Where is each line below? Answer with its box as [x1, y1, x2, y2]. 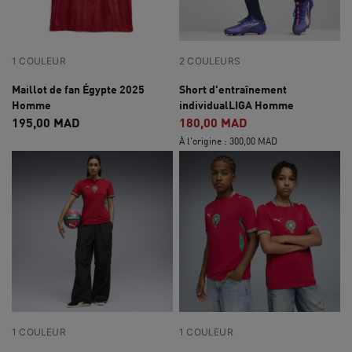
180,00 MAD [179, 115, 247, 130]
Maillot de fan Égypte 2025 [12, 82, 145, 96]
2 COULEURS [179, 55, 240, 67]
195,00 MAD [12, 115, 80, 130]
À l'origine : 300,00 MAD [179, 135, 277, 147]
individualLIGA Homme [179, 98, 294, 112]
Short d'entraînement [179, 82, 287, 96]
